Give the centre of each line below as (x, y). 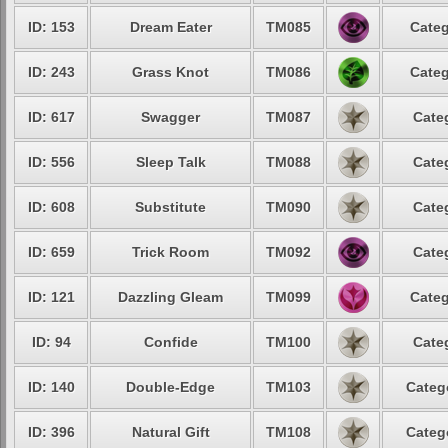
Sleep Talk (170, 162)
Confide (170, 342)
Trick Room (170, 252)
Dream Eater (170, 27)
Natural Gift (170, 432)
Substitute (170, 207)
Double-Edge (170, 387)
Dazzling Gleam (170, 297)
